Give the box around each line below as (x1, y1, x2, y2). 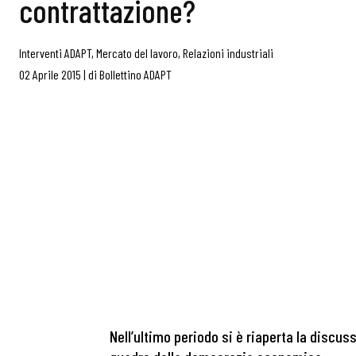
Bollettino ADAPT (99, 67, 172, 82)
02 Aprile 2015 (19, 67, 81, 82)
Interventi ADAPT (19, 45, 91, 60)
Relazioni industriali (183, 45, 273, 60)
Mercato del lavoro (96, 45, 178, 60)
